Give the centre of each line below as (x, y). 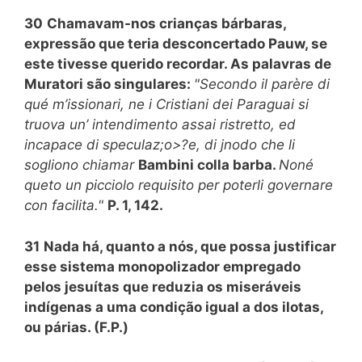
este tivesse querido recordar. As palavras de (178, 64)
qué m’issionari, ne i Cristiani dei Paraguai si (166, 104)
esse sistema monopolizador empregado (162, 266)
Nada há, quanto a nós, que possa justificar (190, 246)
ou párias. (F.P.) (76, 327)
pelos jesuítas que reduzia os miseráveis (163, 286)
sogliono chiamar (81, 165)
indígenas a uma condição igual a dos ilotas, (174, 307)
